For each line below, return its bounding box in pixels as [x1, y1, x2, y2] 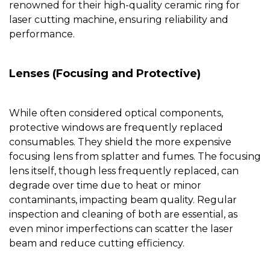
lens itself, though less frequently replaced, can [9, 165, 239, 177]
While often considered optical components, [9, 107, 223, 119]
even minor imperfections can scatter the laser [9, 223, 233, 235]
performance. [9, 28, 75, 40]
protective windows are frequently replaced [9, 122, 223, 134]
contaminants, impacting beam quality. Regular [9, 194, 237, 206]
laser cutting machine [9, 14, 115, 26]
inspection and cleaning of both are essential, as [9, 209, 237, 221]
